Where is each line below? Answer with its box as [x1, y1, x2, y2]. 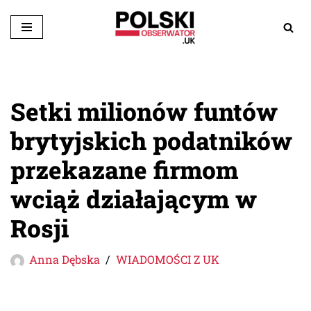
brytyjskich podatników [10, 124, 292, 156]
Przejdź [10, 31, 53, 48]
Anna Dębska [29, 251, 100, 267]
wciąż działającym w [10, 182, 257, 215]
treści [10, 73, 43, 90]
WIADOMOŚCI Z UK [116, 251, 219, 267]
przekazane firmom [10, 153, 238, 185]
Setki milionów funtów [10, 94, 278, 127]
